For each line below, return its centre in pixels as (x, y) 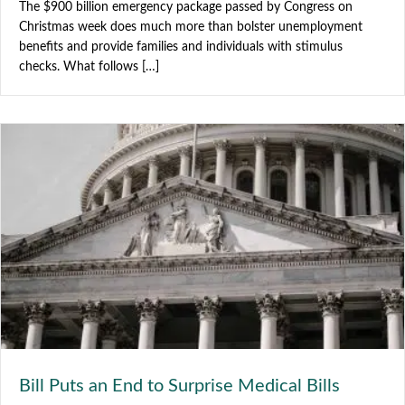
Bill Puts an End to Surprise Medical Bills (179, 386)
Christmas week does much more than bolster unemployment (191, 27)
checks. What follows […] (89, 66)
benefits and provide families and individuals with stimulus (181, 47)
